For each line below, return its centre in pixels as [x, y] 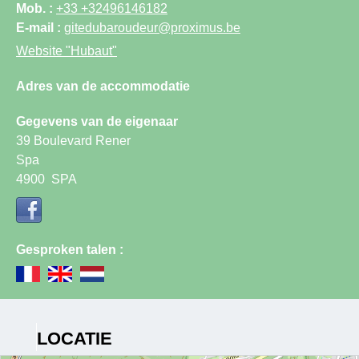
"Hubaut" [90, 50]
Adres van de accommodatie [103, 86]
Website [39, 50]
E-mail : [40, 27]
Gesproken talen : [70, 249]
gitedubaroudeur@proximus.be [152, 27]
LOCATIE [74, 338]
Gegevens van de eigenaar [97, 121]
